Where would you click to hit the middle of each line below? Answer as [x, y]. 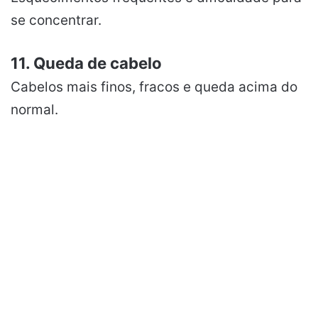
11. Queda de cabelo [86, 62]
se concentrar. [56, 20]
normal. [34, 109]
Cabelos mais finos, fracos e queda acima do [154, 87]
